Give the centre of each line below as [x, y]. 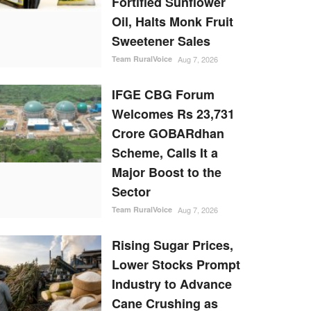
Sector [131, 192]
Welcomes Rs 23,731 [173, 114]
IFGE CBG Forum [163, 95]
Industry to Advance [172, 284]
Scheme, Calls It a [165, 153]
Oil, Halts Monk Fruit [173, 22]
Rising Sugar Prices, [173, 245]
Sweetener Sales [161, 41]
